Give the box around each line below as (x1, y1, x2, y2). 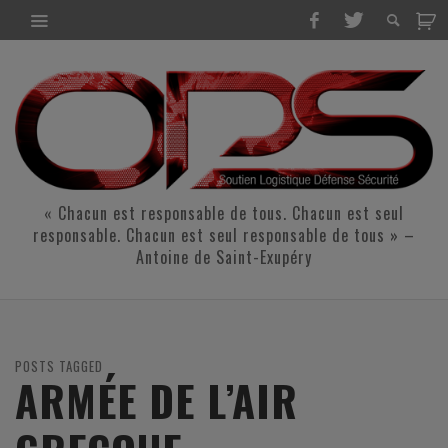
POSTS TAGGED (15, 356, 103, 377)
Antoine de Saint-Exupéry (136, 245, 312, 270)
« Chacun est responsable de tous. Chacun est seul (44, 201, 404, 226)
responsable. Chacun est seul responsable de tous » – (33, 223, 415, 248)
